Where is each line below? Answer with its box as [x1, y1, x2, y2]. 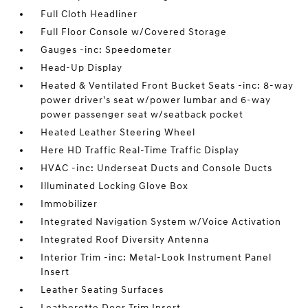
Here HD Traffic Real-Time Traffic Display [41, 144, 240, 156]
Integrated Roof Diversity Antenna [41, 234, 210, 245]
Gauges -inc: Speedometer [41, 44, 173, 56]
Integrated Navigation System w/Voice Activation [41, 216, 282, 228]
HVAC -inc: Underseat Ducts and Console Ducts [41, 162, 273, 174]
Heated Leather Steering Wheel [41, 126, 196, 138]
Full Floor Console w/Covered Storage [41, 26, 228, 38]
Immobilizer [41, 198, 98, 210]
